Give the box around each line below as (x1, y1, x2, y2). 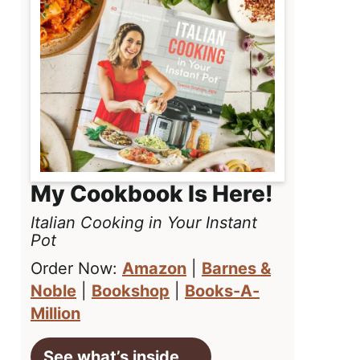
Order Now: (31, 259, 122, 279)
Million (31, 304, 80, 324)
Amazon (122, 259, 186, 279)
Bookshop (92, 281, 170, 301)
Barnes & (202, 259, 271, 279)
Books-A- (185, 281, 260, 301)
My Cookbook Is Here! (31, 180, 273, 208)
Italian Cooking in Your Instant (31, 213, 257, 233)
